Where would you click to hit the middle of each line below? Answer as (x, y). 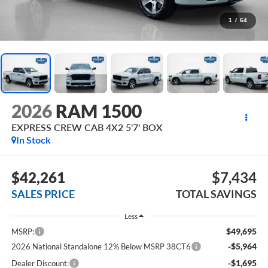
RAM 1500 (98, 111)
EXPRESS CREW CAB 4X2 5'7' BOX (87, 127)
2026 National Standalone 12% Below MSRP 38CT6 (101, 247)
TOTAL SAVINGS (217, 194)
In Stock (33, 140)
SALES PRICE (43, 194)
